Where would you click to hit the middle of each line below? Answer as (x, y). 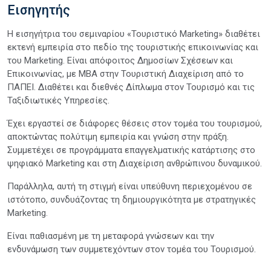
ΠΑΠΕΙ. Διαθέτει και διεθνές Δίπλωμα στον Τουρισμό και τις (131, 87)
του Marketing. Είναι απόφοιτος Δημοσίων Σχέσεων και (120, 60)
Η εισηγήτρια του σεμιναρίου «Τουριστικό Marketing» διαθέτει (134, 34)
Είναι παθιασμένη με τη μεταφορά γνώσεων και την (111, 236)
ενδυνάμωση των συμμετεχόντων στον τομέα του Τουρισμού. (132, 249)
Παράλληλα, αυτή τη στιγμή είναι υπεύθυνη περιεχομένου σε (130, 186)
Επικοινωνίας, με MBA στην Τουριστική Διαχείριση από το (126, 73)
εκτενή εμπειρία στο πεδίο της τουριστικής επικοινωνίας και (133, 47)
